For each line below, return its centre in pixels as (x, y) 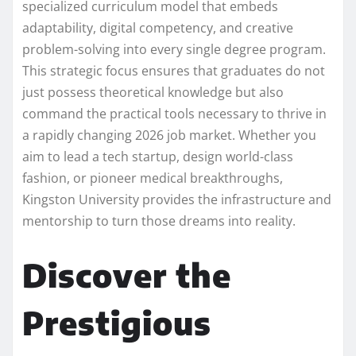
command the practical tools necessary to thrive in (174, 113)
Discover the (127, 275)
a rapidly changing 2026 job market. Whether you (169, 135)
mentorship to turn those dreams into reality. (159, 221)
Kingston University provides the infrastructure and (177, 199)
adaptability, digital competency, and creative (158, 27)
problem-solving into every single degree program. (174, 49)
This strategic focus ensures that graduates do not (174, 70)
